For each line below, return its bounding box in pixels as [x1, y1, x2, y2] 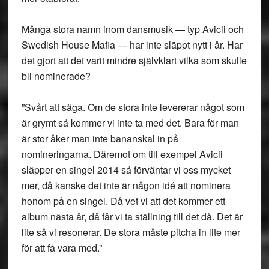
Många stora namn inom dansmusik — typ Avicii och [21, 22, 244, 36]
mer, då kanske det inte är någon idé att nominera [21, 178, 231, 192]
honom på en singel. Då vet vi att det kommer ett [21, 194, 225, 208]
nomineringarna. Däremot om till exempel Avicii [21, 147, 223, 161]
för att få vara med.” [21, 241, 102, 255]
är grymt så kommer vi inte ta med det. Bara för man [21, 116, 239, 130]
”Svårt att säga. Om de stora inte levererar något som [21, 100, 244, 114]
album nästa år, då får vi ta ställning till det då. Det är [21, 210, 243, 223]
